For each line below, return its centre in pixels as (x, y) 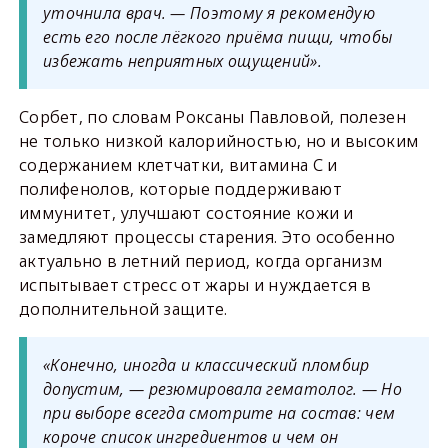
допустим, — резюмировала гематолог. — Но (222, 389)
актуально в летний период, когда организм (200, 261)
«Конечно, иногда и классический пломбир (206, 365)
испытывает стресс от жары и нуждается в (195, 285)
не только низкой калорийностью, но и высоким (218, 141)
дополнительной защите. (125, 309)
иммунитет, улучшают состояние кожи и (186, 213)
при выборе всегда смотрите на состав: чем (219, 413)
